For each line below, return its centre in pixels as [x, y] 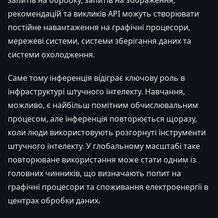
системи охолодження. [51, 54]
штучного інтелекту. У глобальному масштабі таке [104, 146]
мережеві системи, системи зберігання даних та [100, 41]
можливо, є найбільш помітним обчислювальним [103, 105]
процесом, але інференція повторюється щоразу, [102, 118]
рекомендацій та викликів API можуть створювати [103, 13]
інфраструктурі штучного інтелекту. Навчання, [96, 91]
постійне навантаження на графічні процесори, [99, 27]
